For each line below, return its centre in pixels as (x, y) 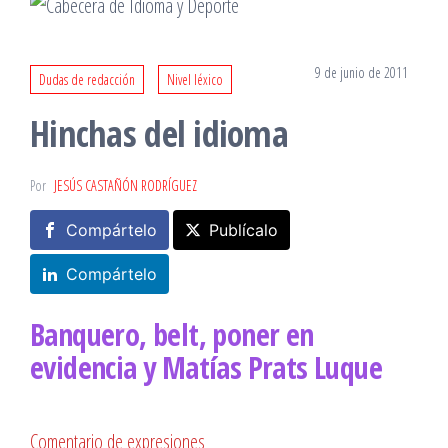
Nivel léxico (195, 79)
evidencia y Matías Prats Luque (206, 367)
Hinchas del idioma (159, 133)
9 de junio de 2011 (361, 72)
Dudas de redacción (87, 79)
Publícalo (243, 230)
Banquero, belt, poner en (172, 334)
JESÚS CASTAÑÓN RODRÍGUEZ (125, 185)
